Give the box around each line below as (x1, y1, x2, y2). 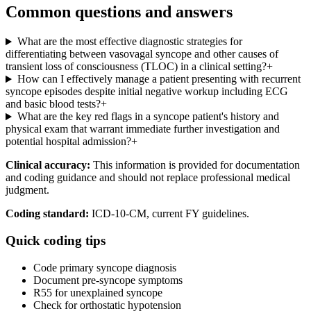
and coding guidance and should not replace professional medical (6, 171, 290, 184)
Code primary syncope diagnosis (33, 261, 176, 274)
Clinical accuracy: (6, 159, 90, 171)
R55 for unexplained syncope (33, 286, 162, 299)
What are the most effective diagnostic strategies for (17, 35, 242, 48)
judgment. (6, 184, 49, 196)
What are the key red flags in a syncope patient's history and (17, 110, 279, 123)
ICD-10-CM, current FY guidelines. (89, 208, 249, 220)
